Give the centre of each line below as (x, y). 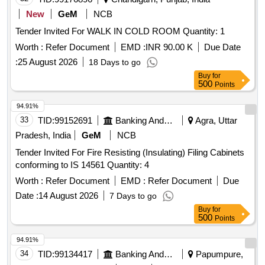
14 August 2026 (68, 196)
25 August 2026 (48, 62)
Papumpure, (218, 254)
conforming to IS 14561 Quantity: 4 (128, 165)
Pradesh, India (43, 135)
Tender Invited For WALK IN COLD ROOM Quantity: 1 (204, 31)
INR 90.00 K (169, 47)
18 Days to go (115, 62)
